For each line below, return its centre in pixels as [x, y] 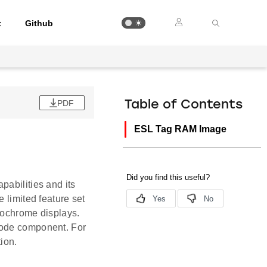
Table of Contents [184, 105]
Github [39, 23]
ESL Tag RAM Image [181, 129]
